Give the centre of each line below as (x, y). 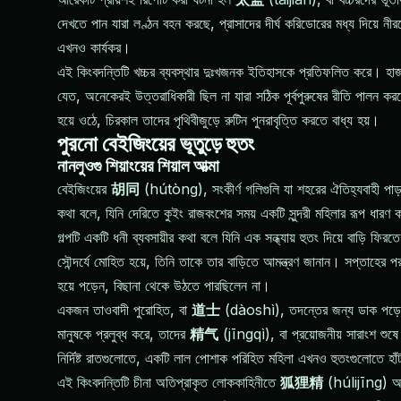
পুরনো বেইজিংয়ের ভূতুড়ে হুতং (156, 145)
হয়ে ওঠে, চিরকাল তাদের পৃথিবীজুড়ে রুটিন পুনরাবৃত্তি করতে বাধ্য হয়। (218, 120)
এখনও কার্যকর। (94, 47)
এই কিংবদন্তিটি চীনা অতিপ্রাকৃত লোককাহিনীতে (169, 382)
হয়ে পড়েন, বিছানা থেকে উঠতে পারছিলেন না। (164, 286)
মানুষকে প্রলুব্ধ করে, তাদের (124, 334)
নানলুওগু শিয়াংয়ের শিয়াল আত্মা (138, 167)
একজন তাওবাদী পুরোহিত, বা (124, 310)
